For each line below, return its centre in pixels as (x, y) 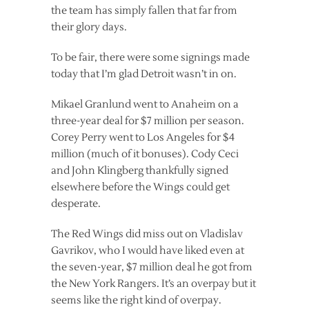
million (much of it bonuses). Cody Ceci (145, 154)
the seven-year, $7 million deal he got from (152, 267)
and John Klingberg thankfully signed (140, 170)
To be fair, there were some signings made (150, 57)
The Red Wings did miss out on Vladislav (147, 234)
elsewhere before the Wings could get (140, 187)
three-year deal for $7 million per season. (148, 121)
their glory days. (89, 27)
